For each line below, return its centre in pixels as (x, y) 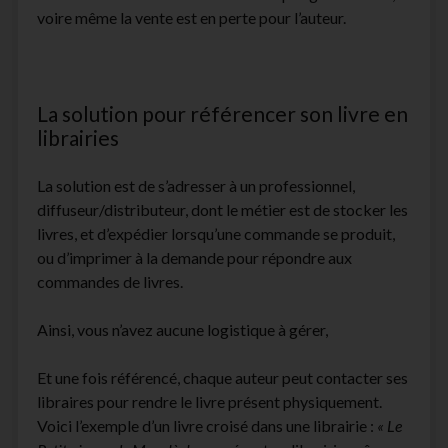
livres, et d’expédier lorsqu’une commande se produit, (215, 234)
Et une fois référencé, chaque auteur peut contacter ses (222, 378)
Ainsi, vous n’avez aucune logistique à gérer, (182, 330)
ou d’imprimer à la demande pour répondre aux (194, 258)
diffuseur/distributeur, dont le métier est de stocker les (222, 210)
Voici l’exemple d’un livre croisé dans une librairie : (206, 426)
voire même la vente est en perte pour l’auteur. (191, 18)
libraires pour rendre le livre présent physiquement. (209, 402)
